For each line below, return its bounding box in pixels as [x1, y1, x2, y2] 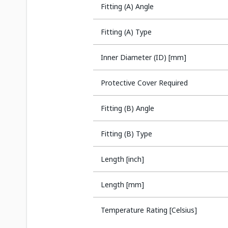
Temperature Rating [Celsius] [101, 205, 197, 215]
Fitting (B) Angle [101, 103, 154, 113]
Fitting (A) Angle [101, 2, 154, 11]
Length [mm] [101, 180, 144, 189]
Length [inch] [101, 154, 144, 164]
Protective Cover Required [101, 78, 188, 88]
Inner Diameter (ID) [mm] [101, 52, 186, 62]
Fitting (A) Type [101, 27, 152, 37]
